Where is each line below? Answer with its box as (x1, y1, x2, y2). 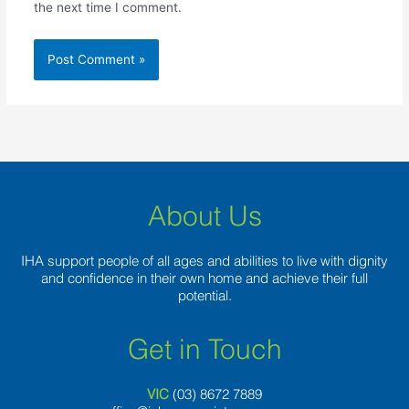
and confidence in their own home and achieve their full (41, 268, 368, 287)
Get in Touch (127, 331, 282, 366)
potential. (177, 286, 232, 304)
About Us (147, 198, 262, 233)
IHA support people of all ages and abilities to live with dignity (21, 251, 388, 269)
